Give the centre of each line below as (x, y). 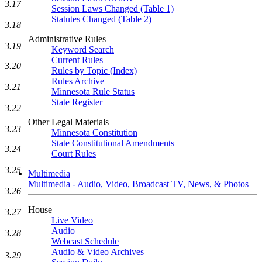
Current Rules (77, 60)
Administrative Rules (67, 39)
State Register (77, 102)
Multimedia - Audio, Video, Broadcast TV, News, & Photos (138, 184)
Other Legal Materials (68, 122)
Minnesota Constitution (94, 132)
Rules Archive (78, 81)
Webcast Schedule (85, 241)
